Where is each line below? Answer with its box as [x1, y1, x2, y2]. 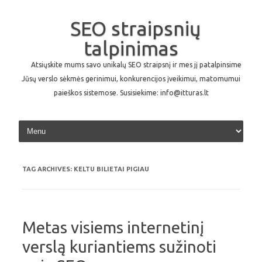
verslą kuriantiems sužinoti [22, 237, 216, 256]
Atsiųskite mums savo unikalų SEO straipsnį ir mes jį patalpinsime [31, 61, 242, 68]
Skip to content [131, 118, 186, 127]
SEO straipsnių [70, 17, 201, 39]
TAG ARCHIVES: [22, 166, 74, 173]
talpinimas [84, 37, 178, 59]
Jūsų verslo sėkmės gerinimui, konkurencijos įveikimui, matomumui [22, 75, 240, 82]
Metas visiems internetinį [22, 218, 204, 236]
